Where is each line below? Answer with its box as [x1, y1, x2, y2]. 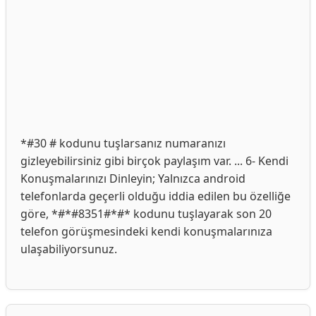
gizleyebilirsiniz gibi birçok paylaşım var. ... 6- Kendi [20, 153, 288, 169]
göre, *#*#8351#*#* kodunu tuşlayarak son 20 [20, 206, 272, 221]
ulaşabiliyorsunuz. [20, 241, 117, 257]
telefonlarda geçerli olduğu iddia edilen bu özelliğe [20, 188, 291, 204]
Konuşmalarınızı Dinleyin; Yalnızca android [20, 171, 245, 186]
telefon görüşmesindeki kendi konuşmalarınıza [20, 224, 272, 239]
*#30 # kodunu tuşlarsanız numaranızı [20, 135, 226, 151]
